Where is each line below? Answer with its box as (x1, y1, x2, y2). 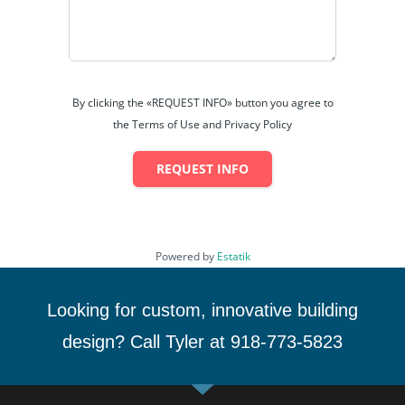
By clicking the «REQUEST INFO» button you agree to (71, 94, 334, 110)
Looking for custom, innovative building (47, 299, 358, 320)
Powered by (155, 248, 217, 264)
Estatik (216, 248, 250, 264)
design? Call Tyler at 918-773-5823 (62, 331, 343, 352)
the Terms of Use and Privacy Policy (113, 116, 292, 132)
